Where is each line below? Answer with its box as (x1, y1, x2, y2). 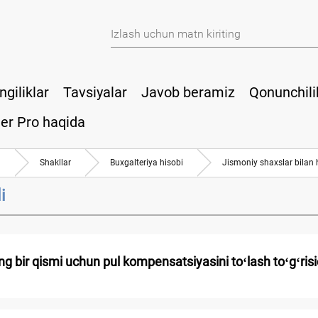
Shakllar (40, 157, 71, 168)
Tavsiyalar (63, 83, 127, 101)
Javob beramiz (141, 83, 235, 101)
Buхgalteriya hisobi (110, 157, 183, 168)
